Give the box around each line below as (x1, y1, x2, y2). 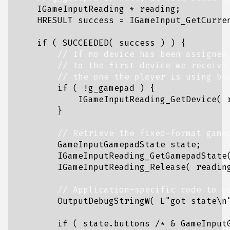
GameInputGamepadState (57, 140, 165, 149)
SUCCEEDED (63, 38, 109, 48)
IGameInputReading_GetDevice (78, 94, 217, 104)
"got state (165, 196, 217, 206)
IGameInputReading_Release (57, 162, 186, 172)
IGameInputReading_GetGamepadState (57, 151, 227, 161)
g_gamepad (88, 83, 135, 93)
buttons (114, 219, 150, 228)
